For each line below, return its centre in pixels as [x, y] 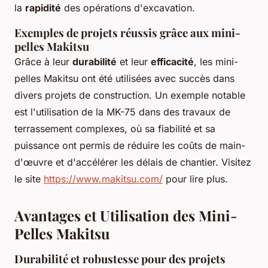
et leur [134, 62]
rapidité [43, 8]
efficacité [172, 62]
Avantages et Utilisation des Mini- [126, 216]
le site [29, 179]
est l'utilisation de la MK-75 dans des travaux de [122, 112]
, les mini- [216, 62]
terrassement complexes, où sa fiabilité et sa [115, 129]
